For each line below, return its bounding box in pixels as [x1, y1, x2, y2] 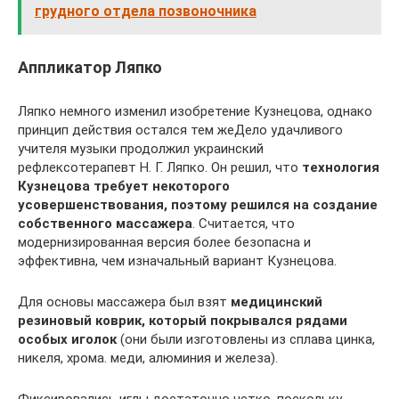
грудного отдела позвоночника [35, 3, 256, 20]
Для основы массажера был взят [18, 294, 231, 311]
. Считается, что [192, 216, 295, 232]
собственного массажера [18, 216, 192, 232]
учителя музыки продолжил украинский [18, 141, 264, 158]
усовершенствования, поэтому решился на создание [18, 197, 378, 214]
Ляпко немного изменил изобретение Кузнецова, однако [18, 103, 372, 120]
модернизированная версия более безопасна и [18, 234, 311, 251]
